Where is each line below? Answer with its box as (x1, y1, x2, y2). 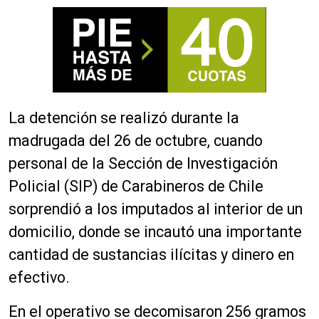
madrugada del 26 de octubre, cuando (9, 131, 263, 150)
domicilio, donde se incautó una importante (9, 222, 302, 241)
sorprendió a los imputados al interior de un (9, 199, 303, 218)
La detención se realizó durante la (9, 108, 239, 127)
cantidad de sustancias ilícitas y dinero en (9, 245, 294, 263)
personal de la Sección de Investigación (9, 154, 278, 172)
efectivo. (9, 268, 70, 286)
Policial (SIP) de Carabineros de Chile (9, 177, 263, 195)
